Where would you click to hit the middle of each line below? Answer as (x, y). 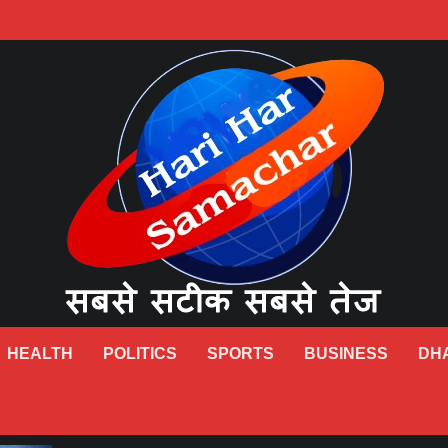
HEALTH (40, 353)
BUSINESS (346, 353)
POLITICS (140, 353)
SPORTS (240, 353)
